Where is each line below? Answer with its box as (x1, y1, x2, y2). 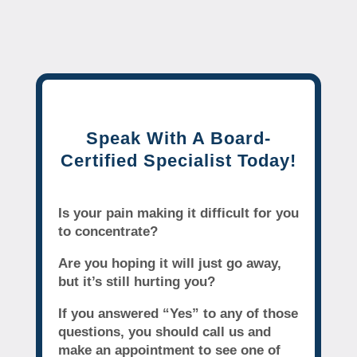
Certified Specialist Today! (60, 150, 296, 171)
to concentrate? (57, 223, 158, 239)
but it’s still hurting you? (57, 273, 215, 289)
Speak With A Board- (85, 127, 271, 148)
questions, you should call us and (57, 324, 271, 339)
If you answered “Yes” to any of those (57, 305, 298, 321)
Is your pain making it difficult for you (57, 205, 299, 221)
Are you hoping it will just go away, (57, 255, 281, 271)
